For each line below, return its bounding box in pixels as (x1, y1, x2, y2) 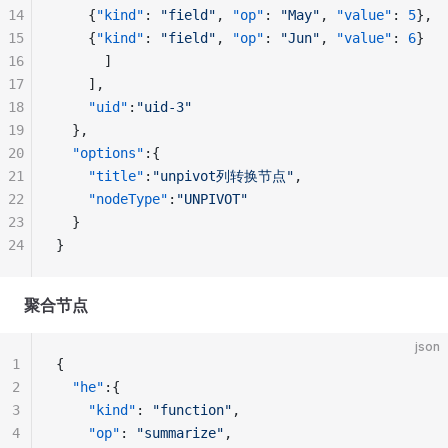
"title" (56, 168, 144, 184)
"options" (56, 145, 144, 161)
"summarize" (136, 425, 224, 441)
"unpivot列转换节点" (152, 168, 294, 184)
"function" (152, 402, 232, 418)
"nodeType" (56, 191, 168, 207)
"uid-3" (136, 99, 192, 115)
